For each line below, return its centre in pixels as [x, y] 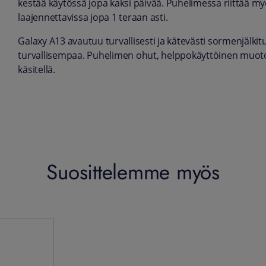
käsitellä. [37, 70]
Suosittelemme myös [133, 172]
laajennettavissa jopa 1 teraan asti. [93, 18]
